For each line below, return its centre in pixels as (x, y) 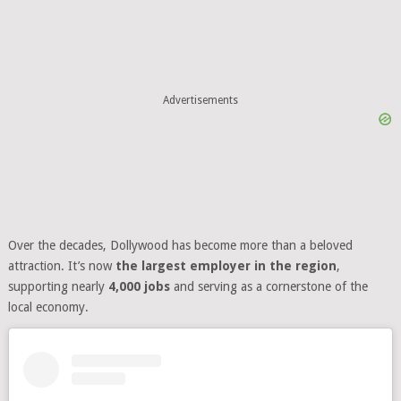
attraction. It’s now (61, 265)
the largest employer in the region (226, 265)
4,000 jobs (139, 286)
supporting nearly (58, 286)
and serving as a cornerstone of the (269, 286)
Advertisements (200, 101)
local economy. (48, 307)
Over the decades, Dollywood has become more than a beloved (180, 245)
